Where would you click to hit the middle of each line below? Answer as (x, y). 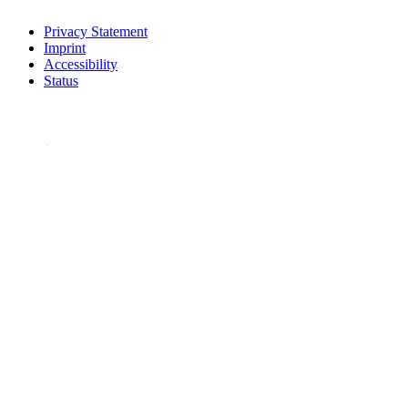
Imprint (65, 48)
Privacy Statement (96, 32)
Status (61, 81)
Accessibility (81, 65)
